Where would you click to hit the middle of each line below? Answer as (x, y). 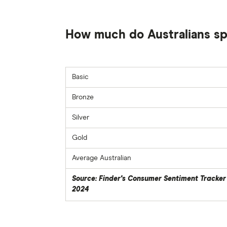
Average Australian (101, 158)
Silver (80, 118)
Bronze (83, 97)
